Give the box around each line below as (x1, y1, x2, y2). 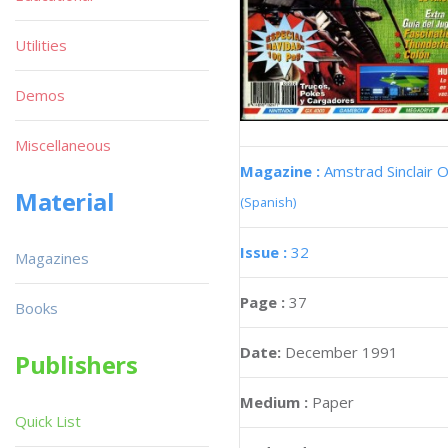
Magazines (15, 248, 89, 268)
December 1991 (285, 341, 398, 362)
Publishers (15, 348, 138, 381)
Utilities (15, 35, 67, 55)
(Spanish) (240, 192, 296, 211)
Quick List (15, 411, 81, 431)
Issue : (240, 241, 291, 262)
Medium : (240, 391, 308, 412)
